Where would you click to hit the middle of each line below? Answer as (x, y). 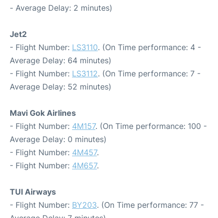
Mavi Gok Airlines (43, 113)
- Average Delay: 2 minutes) (61, 8)
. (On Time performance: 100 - (151, 126)
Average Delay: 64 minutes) (61, 60)
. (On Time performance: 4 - (149, 47)
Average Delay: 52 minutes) (61, 87)
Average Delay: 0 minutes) (58, 139)
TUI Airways (33, 192)
